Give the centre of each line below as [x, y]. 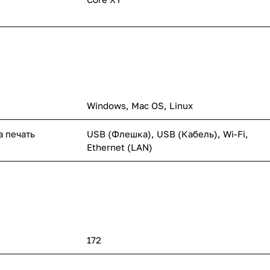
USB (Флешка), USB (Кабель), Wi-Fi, [168, 133]
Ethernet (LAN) [120, 147]
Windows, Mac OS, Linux [140, 105]
